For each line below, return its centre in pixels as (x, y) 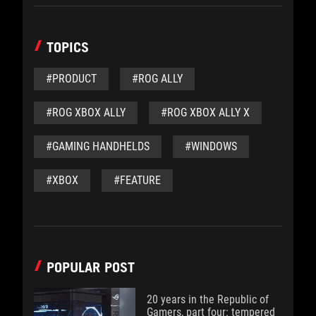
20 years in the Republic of (208, 299)
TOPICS (68, 47)
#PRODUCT (71, 78)
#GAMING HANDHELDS (98, 146)
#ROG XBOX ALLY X (205, 112)
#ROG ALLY (157, 78)
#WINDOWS (211, 146)
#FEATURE (137, 180)
